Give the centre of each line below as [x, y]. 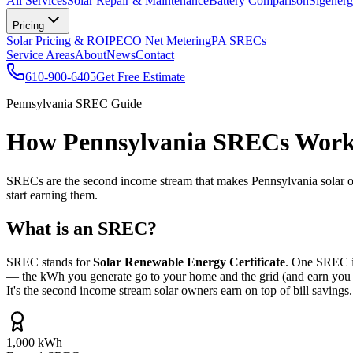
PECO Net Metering [160, 41]
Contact [155, 55]
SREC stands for [50, 262]
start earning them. [52, 195]
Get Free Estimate [141, 77]
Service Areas [41, 55]
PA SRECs [239, 41]
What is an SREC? [82, 228]
